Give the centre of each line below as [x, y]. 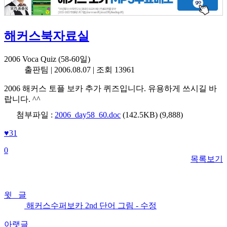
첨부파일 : [34, 115]
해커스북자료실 [47, 36]
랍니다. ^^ [22, 99]
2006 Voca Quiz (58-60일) [47, 59]
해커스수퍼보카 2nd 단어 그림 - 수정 [90, 205]
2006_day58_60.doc [88, 115]
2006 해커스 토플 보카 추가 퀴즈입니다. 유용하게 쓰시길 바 [110, 88]
